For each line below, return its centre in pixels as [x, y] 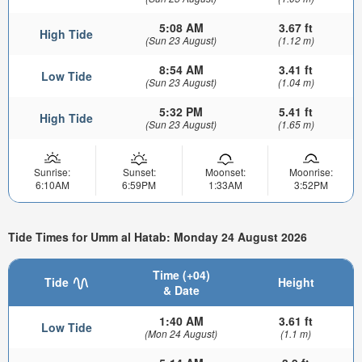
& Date [181, 290]
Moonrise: [311, 171]
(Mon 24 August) [181, 333]
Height [296, 282]
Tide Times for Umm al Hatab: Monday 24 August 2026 [158, 237]
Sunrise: [52, 171]
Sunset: [139, 171]
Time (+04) [181, 274]
